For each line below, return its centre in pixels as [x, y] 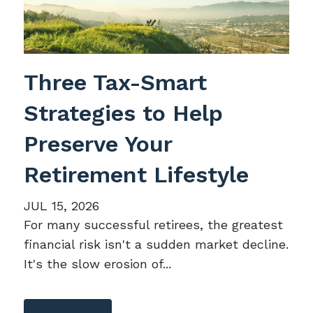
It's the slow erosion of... [98, 263]
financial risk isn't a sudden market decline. [156, 244]
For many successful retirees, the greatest [154, 224]
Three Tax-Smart [116, 82]
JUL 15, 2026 [62, 205]
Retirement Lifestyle [137, 174]
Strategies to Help [124, 113]
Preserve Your [98, 144]
